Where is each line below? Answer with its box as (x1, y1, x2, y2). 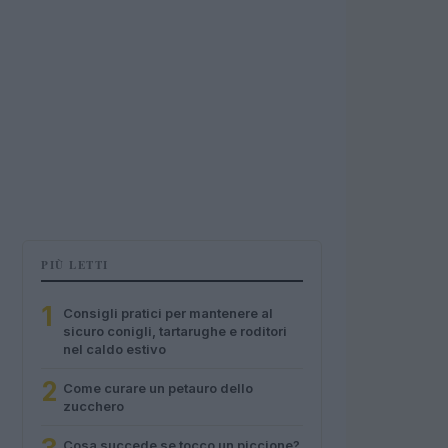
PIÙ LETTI (41, 257, 109, 273)
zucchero (63, 398, 124, 414)
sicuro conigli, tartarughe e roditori (63, 323, 287, 339)
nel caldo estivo (63, 341, 166, 357)
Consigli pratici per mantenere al (63, 305, 273, 321)
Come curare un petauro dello (63, 380, 253, 396)
